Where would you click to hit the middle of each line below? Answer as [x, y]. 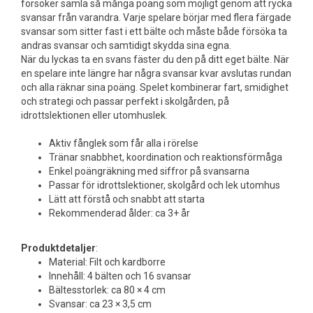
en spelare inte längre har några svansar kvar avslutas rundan [156, 73]
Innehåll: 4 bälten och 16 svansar [120, 276]
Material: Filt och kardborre [107, 262]
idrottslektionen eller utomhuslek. [94, 115]
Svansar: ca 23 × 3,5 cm [100, 304]
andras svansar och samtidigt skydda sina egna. [126, 45]
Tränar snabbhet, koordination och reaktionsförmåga [166, 157]
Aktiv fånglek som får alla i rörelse [124, 143]
